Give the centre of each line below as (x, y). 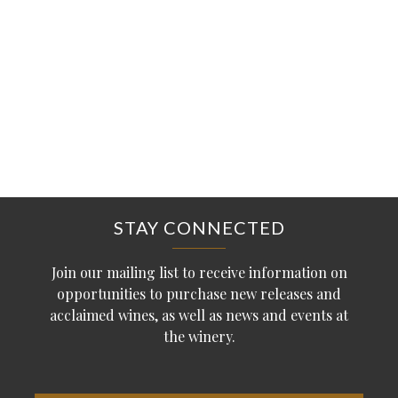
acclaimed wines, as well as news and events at (199, 315)
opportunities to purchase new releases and (199, 294)
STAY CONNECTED (199, 228)
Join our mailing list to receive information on (199, 273)
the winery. (199, 337)
